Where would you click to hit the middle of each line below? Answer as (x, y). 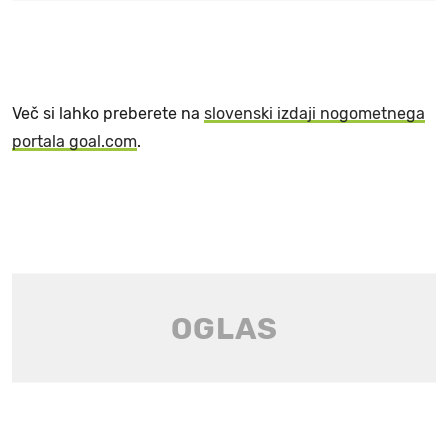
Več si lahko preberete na (108, 114)
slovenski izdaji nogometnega (314, 114)
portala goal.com (74, 142)
